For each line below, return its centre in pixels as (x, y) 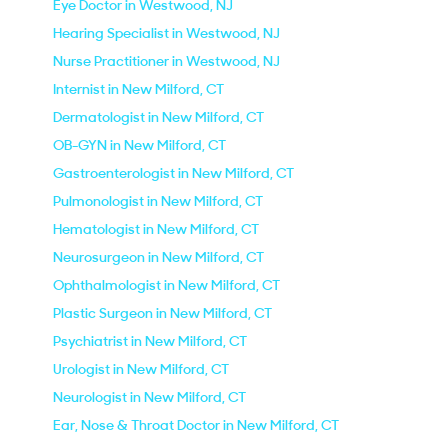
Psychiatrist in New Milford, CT (150, 341)
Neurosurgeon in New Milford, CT (158, 257)
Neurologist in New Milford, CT (149, 397)
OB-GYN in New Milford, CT (139, 145)
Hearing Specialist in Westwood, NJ (166, 33)
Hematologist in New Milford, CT (156, 229)
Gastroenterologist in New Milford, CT (173, 173)
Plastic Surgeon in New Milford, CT (162, 313)
